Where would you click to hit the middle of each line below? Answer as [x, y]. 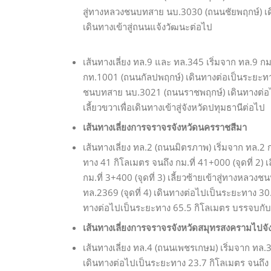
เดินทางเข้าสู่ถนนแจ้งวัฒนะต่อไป [148, 27]
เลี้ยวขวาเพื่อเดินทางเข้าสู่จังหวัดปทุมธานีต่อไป [174, 107]
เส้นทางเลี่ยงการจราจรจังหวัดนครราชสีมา [165, 127]
